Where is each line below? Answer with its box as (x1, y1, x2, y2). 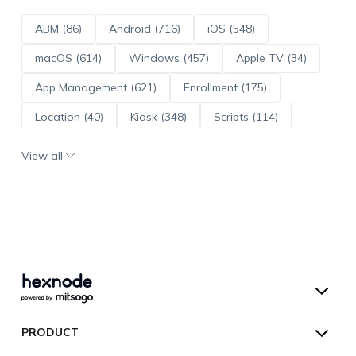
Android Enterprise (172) (34, 168, 161, 183)
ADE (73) (34, 138, 80, 153)
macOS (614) (34, 50, 102, 65)
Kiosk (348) (130, 109, 187, 124)
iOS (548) (207, 21, 255, 36)
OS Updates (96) (106, 138, 194, 153)
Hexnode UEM (21, 317, 94, 332)
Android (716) (108, 21, 180, 36)
